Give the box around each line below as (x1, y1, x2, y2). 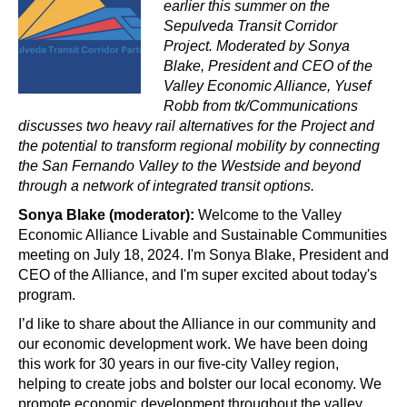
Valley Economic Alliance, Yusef (164, 77, 371, 94)
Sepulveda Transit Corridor (164, 17, 337, 34)
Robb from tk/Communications (164, 97, 358, 114)
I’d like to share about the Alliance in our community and (18, 315, 376, 332)
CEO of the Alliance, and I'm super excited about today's (18, 266, 377, 283)
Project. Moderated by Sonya (164, 37, 350, 54)
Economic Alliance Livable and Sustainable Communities (18, 226, 387, 243)
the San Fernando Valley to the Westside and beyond (18, 157, 361, 174)
